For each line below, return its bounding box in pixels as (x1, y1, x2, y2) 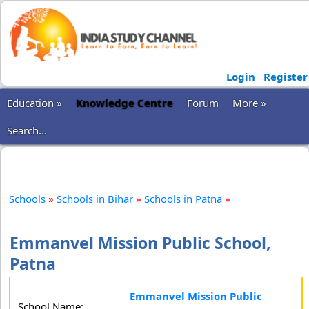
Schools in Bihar (57, 192, 133, 206)
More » (232, 96, 266, 110)
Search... (7, 123, 47, 137)
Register (263, 70, 308, 83)
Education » (7, 96, 62, 110)
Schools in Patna (144, 192, 222, 206)
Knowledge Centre (76, 96, 173, 110)
